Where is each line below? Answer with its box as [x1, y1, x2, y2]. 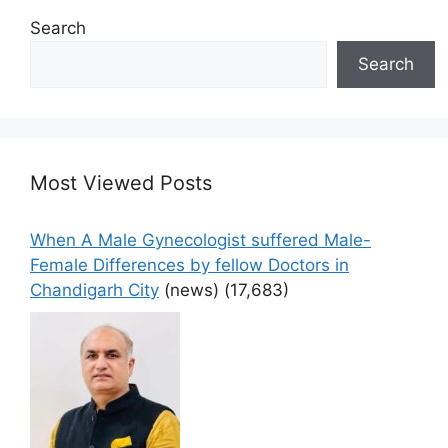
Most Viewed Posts [30, 171, 212, 196]
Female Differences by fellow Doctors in [30, 255, 349, 276]
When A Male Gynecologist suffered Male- [30, 230, 371, 251]
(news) [164, 280, 219, 301]
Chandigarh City [30, 280, 159, 301]
